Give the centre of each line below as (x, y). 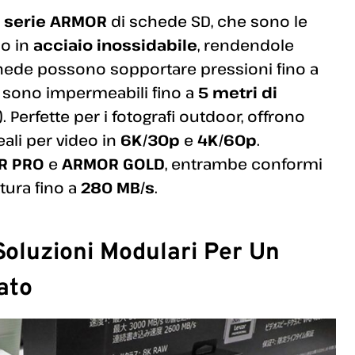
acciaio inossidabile (115, 44)
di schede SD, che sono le (207, 21)
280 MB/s (118, 187)
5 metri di (238, 92)
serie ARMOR (55, 21)
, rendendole (246, 44)
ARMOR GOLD (113, 163)
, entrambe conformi (244, 163)
